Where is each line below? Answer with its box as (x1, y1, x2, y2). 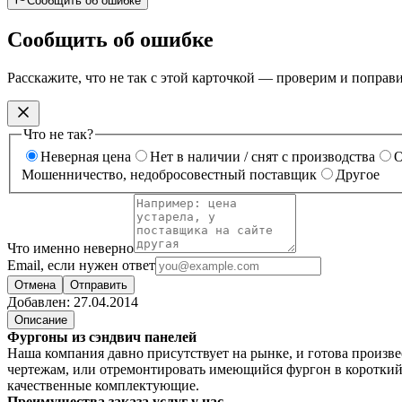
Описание (14, 313, 67, 328)
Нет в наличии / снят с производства (150, 149, 375, 165)
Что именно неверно (7, 240, 134, 257)
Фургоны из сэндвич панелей (7, 329, 197, 345)
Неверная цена (40, 149, 131, 165)
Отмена (14, 278, 56, 293)
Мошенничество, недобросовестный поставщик (22, 167, 317, 183)
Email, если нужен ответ (7, 258, 155, 274)
